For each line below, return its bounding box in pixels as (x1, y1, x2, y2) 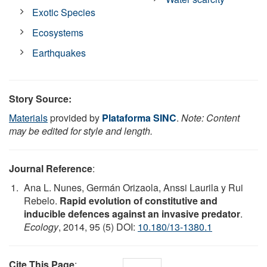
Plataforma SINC (102, 110, 176, 125)
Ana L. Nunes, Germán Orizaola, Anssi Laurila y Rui (24, 180, 243, 194)
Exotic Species (32, 5, 96, 19)
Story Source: (9, 91, 72, 105)
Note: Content (181, 110, 240, 125)
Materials (9, 110, 48, 125)
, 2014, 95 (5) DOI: (58, 219, 138, 234)
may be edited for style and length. (9, 123, 153, 138)
